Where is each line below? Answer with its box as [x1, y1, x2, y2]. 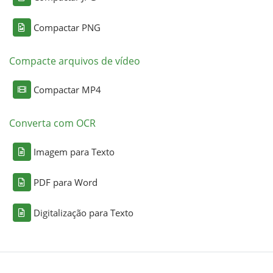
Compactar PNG [33, 21, 101, 34]
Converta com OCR [9, 116, 96, 130]
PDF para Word [33, 176, 97, 189]
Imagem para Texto [33, 146, 115, 158]
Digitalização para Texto [33, 207, 133, 219]
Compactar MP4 [33, 83, 101, 96]
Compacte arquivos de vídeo [9, 54, 140, 68]
